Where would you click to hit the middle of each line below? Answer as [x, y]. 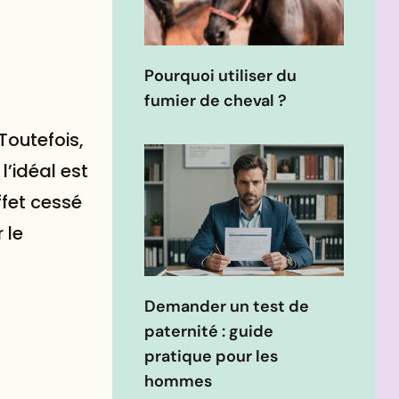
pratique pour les [211, 357]
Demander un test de [227, 307]
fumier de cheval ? [216, 101]
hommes [178, 382]
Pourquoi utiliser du [220, 76]
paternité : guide [209, 332]
